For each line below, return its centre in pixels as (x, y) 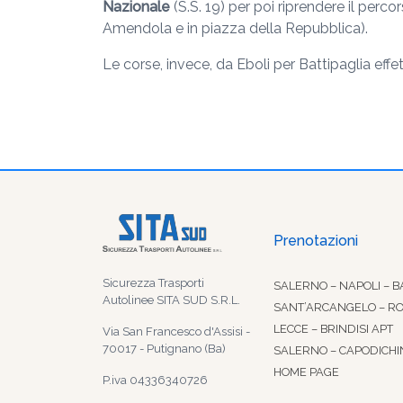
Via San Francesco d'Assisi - (176, 332)
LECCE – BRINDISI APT (333, 329)
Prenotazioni (316, 241)
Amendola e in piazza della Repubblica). (235, 28)
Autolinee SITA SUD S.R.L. (171, 300)
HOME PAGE (306, 372)
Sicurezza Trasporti (153, 283)
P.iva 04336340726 (155, 381)
